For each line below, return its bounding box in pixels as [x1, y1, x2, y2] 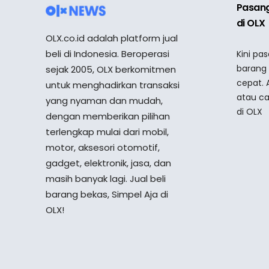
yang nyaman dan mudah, [46, 94, 163, 107]
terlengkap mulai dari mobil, [46, 125, 169, 139]
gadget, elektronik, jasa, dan [46, 157, 171, 170]
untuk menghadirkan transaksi [46, 79, 180, 92]
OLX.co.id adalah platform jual [46, 32, 178, 45]
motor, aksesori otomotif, [46, 141, 160, 154]
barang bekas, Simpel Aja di [46, 188, 168, 201]
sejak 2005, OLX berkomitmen [46, 63, 176, 76]
